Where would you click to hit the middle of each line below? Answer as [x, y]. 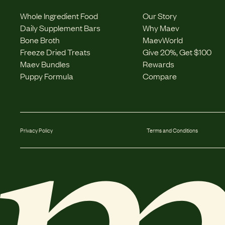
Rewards [158, 64]
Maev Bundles [45, 64]
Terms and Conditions [172, 130]
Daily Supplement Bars [60, 28]
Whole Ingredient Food [59, 16]
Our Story [159, 16]
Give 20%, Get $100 [177, 52]
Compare [159, 76]
